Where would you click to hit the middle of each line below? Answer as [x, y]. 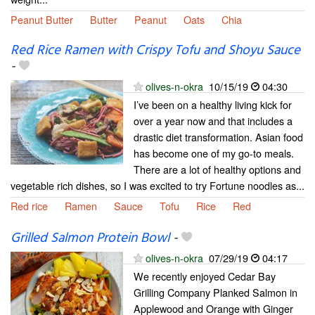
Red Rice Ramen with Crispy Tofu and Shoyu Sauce [155, 50]
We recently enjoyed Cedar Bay [205, 276]
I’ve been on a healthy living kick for [213, 104]
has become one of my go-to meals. [214, 153]
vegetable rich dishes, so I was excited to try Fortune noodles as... [157, 185]
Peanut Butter [42, 19]
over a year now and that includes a [213, 120]
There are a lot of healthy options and [217, 169]
